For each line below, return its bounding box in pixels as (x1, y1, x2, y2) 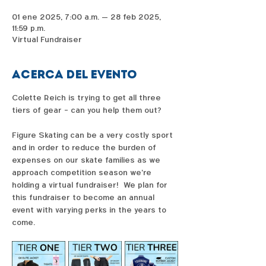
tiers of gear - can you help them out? (12, 105, 166, 116)
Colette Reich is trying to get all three (12, 93, 163, 103)
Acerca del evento (12, 67, 137, 82)
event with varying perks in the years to (12, 205, 169, 216)
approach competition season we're (12, 167, 154, 178)
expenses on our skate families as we (12, 155, 163, 166)
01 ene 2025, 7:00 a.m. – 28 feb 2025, (12, 12, 161, 23)
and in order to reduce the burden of (12, 142, 159, 153)
